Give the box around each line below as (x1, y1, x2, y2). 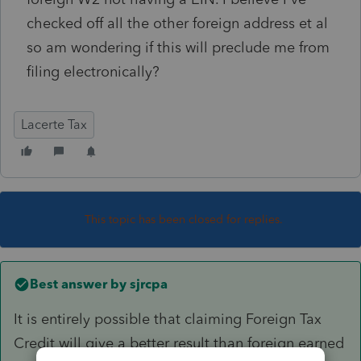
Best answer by (30, 276, 127, 292)
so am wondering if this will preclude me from (27, 38, 330, 56)
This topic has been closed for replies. (85, 212, 283, 226)
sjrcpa (127, 276, 168, 292)
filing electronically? (27, 62, 160, 81)
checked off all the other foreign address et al (27, 14, 328, 32)
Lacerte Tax (21, 116, 87, 132)
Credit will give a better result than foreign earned (14, 334, 344, 352)
